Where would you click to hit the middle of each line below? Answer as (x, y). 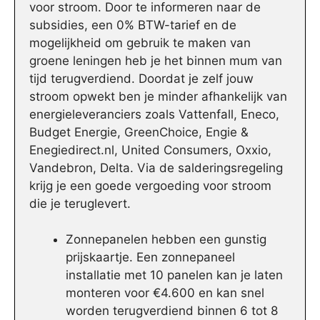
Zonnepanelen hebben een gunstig (166, 240)
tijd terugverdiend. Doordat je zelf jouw (141, 78)
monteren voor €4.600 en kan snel (165, 293)
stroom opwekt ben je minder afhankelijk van (158, 96)
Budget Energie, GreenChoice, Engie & (139, 132)
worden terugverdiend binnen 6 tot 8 (172, 311)
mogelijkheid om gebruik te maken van (140, 42)
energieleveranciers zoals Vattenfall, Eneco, (154, 114)
